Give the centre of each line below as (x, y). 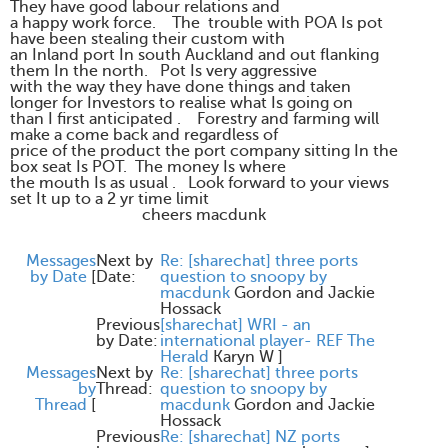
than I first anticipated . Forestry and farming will (194, 119)
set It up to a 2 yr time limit (109, 199)
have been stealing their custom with (147, 39)
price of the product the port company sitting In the (204, 151)
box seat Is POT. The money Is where (148, 167)
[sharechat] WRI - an (235, 325)
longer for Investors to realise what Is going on (181, 103)
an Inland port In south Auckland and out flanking (194, 55)
